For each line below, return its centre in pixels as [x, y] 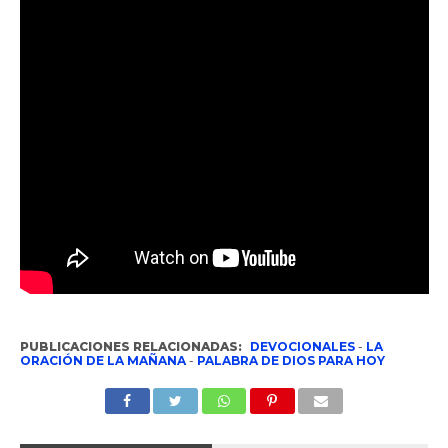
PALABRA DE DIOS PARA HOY [290, 360]
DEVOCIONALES [302, 346]
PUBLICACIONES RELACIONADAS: [132, 346]
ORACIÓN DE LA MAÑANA [102, 360]
